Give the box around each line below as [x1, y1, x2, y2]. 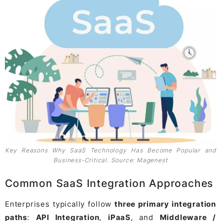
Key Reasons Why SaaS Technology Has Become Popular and [5, 146, 216, 154]
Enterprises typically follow [5, 199, 115, 209]
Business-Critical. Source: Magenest [53, 156, 168, 164]
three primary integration [114, 199, 216, 209]
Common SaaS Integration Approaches [5, 177, 214, 189]
